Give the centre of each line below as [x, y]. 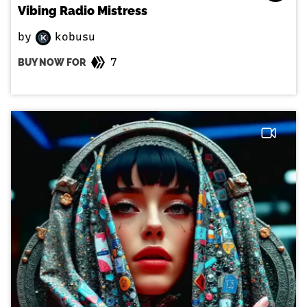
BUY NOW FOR [52, 62]
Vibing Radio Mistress [83, 11]
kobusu [73, 37]
